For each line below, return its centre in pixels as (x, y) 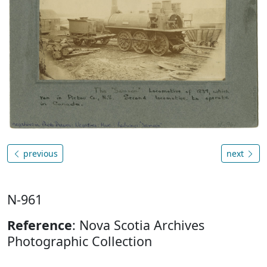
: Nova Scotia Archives (138, 225)
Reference (40, 225)
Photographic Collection (80, 241)
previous (39, 153)
